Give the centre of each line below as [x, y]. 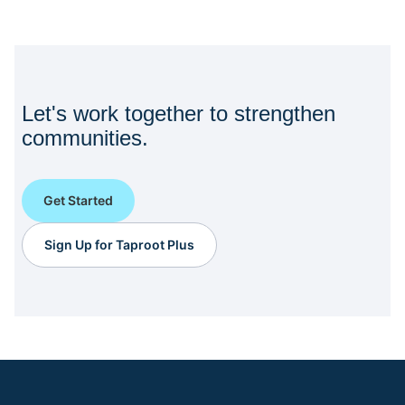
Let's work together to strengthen [179, 113]
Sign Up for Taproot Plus [119, 245]
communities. [85, 138]
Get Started [78, 200]
